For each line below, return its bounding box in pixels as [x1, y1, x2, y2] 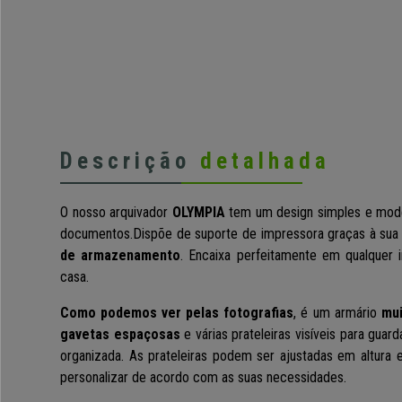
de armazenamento [60, 247, 181, 265]
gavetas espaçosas [60, 326, 180, 344]
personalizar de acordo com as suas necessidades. [60, 369, 346, 387]
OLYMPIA [171, 204, 225, 222]
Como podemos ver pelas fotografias [60, 304, 294, 322]
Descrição [60, 148, 200, 175]
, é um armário [293, 304, 381, 322]
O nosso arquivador [60, 204, 172, 222]
